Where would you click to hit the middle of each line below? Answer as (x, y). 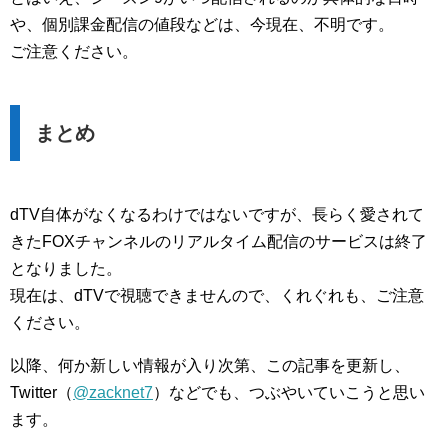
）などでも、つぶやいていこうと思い (289, 392)
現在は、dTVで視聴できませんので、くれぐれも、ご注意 (217, 295)
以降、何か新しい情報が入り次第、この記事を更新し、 (210, 365)
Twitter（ (41, 392)
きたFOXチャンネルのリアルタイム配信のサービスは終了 (218, 241)
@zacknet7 (113, 392)
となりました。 (66, 268)
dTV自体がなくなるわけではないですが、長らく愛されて (217, 214)
